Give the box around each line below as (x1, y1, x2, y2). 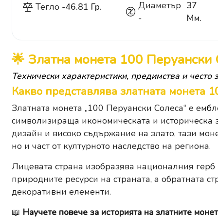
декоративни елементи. (12, 186, 111, 198)
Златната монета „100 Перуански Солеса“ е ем (12, 102, 207, 114)
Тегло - (36, 1, 65, 13)
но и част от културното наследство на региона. (12, 140, 211, 152)
